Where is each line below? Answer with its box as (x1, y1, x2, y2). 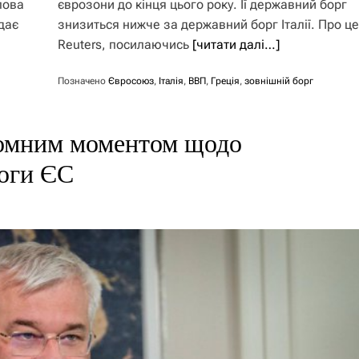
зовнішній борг (244, 75, 314, 87)
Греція (211, 75, 240, 87)
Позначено (58, 75, 109, 87)
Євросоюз (108, 75, 155, 87)
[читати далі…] (192, 37, 280, 52)
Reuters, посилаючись (58, 37, 193, 52)
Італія (159, 75, 184, 87)
